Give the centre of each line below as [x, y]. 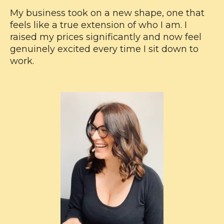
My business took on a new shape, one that [107, 13]
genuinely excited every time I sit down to [104, 49]
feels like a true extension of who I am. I [98, 25]
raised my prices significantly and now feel [106, 37]
